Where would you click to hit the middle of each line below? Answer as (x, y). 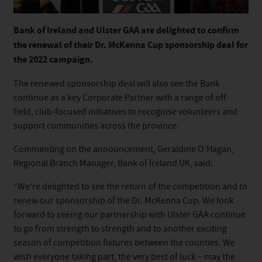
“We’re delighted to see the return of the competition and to (130, 186)
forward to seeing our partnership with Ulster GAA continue (130, 214)
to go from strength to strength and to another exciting (120, 228)
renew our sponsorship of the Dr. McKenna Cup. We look (124, 200)
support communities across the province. (96, 125)
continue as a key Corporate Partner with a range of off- (121, 97)
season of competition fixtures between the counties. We (124, 242)
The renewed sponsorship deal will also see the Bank (117, 83)
